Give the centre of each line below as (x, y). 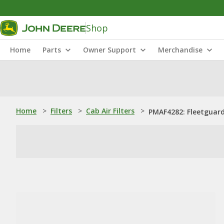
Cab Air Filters (110, 111)
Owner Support (109, 50)
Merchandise (180, 50)
